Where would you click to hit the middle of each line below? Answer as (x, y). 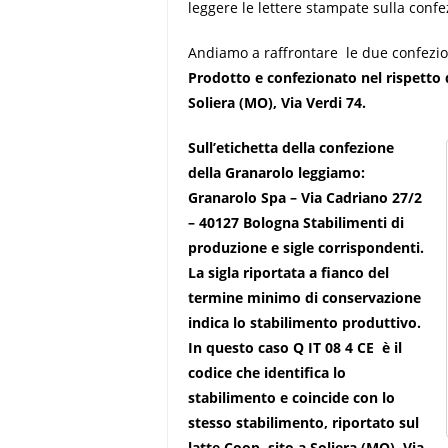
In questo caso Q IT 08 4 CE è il (295, 347)
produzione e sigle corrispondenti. (306, 247)
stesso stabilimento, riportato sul (304, 422)
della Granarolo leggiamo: (277, 172)
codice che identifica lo (267, 372)
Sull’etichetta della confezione (291, 147)
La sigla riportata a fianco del (289, 272)
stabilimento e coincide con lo (292, 397)
